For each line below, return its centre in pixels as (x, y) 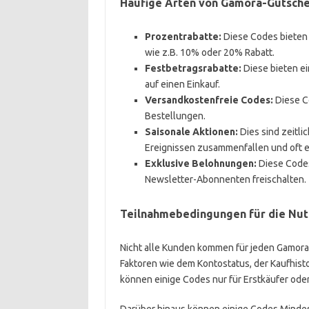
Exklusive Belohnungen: (200, 163)
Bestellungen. (175, 116)
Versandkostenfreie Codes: (209, 100)
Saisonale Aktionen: (191, 132)
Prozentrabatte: (183, 37)
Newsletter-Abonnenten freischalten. (225, 179)
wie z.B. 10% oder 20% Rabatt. (209, 52)
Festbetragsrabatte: (193, 68)
